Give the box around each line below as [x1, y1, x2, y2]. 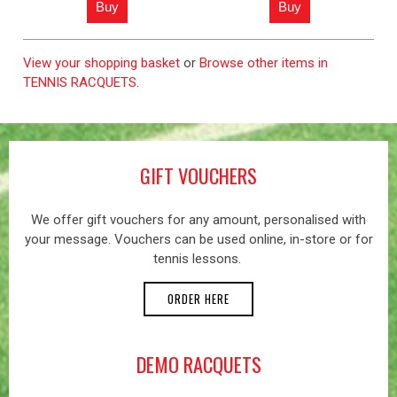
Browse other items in [199, 54, 328, 71]
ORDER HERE [167, 291, 230, 307]
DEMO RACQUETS [136, 348, 261, 379]
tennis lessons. [152, 251, 245, 267]
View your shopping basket [23, 54, 180, 71]
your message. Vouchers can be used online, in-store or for [24, 231, 373, 247]
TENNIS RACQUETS [23, 74, 136, 90]
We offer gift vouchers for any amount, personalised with [31, 212, 366, 228]
